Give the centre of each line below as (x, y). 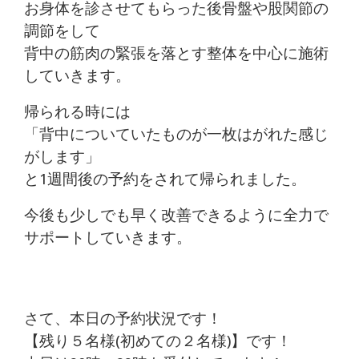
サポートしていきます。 (108, 238)
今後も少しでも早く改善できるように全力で (176, 216)
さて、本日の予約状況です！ (123, 319)
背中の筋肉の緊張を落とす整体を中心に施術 (176, 54)
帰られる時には (77, 112)
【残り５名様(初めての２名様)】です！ (158, 341)
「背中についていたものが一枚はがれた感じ (176, 135)
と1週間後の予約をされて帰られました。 (165, 179)
